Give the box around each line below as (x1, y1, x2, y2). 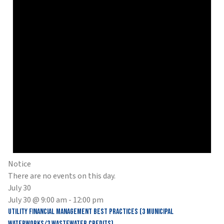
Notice (8, 158, 31, 170)
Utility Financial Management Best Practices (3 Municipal (8, 207, 173, 217)
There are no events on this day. (8, 170, 115, 182)
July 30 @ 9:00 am (8, 194, 67, 206)
